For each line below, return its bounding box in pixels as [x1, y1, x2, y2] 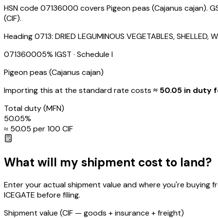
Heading [4, 31, 35, 42]
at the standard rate [55, 85, 129, 96]
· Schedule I [72, 49, 113, 60]
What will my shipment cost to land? [4, 154, 212, 170]
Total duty [4, 103, 43, 114]
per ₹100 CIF [31, 124, 73, 134]
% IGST [47, 49, 72, 60]
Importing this [4, 85, 53, 96]
